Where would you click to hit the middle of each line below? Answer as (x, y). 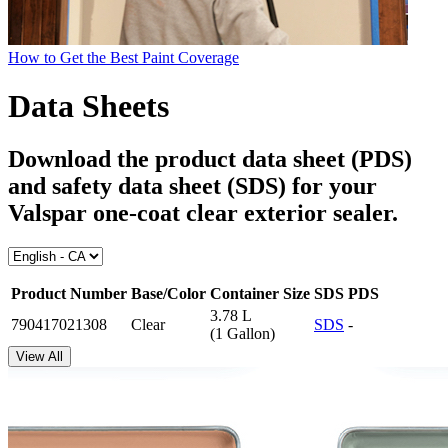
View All (39, 357)
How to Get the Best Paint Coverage (123, 57)
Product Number (69, 294)
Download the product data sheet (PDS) (210, 159)
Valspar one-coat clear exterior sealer (200, 213)
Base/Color (168, 294)
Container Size (260, 294)
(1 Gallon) (242, 334)
